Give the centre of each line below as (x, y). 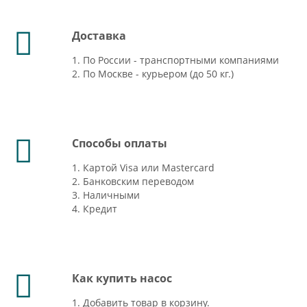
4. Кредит (95, 209)
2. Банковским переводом (133, 181)
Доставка (99, 36)
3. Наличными (106, 195)
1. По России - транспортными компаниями (175, 60)
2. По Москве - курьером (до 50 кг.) (153, 74)
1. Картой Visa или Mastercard (143, 168)
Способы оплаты (120, 143)
